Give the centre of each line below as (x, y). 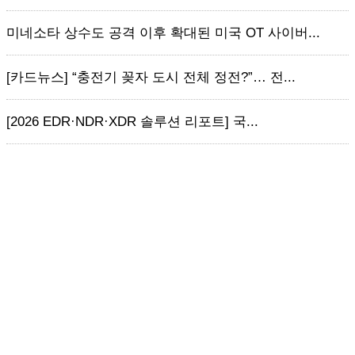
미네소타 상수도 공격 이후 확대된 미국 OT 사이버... (163, 33)
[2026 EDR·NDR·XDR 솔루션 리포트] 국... (132, 122)
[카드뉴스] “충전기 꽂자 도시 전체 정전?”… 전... (151, 77)
